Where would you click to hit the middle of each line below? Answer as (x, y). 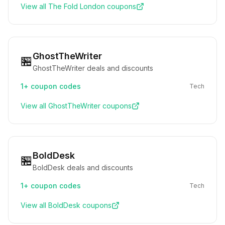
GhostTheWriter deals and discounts (93, 68)
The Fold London (77, 6)
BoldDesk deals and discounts (83, 167)
